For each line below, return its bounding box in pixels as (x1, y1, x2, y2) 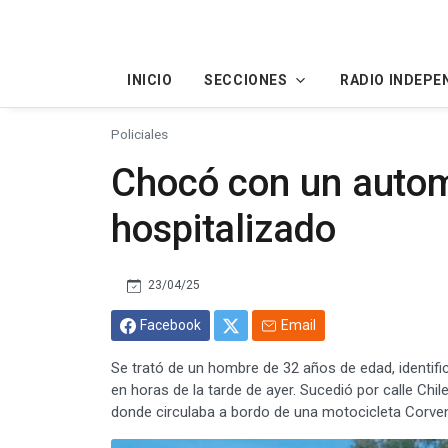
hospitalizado (111, 205, 336, 251)
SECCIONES (204, 71, 288, 88)
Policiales (111, 125, 168, 142)
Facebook (140, 316, 201, 333)
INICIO (127, 71, 173, 88)
